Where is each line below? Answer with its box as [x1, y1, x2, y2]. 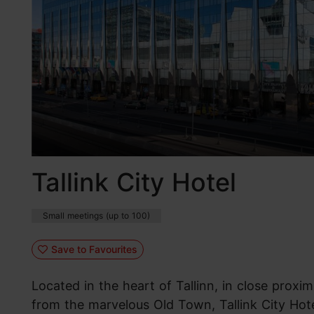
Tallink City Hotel [32, 167, 236, 198]
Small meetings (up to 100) [43, 210, 150, 221]
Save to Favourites [50, 243, 137, 255]
